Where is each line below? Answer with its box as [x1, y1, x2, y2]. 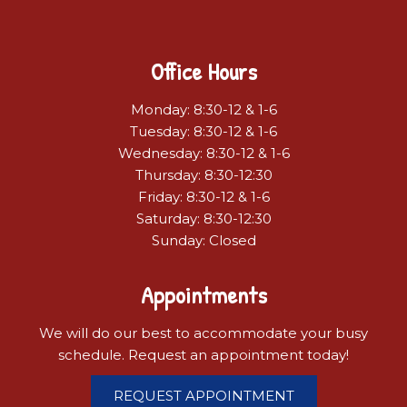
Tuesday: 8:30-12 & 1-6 [130, 122, 277, 140]
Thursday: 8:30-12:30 [134, 165, 273, 184]
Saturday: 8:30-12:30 [135, 209, 272, 227]
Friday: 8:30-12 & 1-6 [137, 187, 270, 205]
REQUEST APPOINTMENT [113, 386, 294, 404]
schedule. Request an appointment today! [58, 345, 349, 363]
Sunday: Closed [151, 231, 256, 249]
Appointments [140, 278, 267, 311]
